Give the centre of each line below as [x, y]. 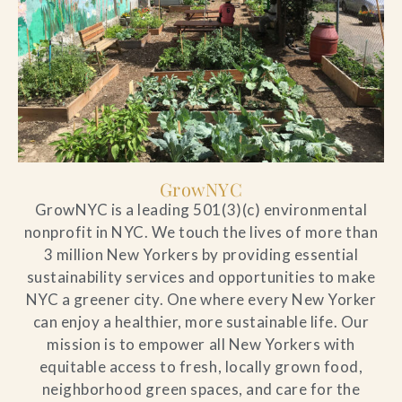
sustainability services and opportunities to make [201, 276]
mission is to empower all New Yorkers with [201, 344]
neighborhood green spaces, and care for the [201, 389]
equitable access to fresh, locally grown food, [201, 366]
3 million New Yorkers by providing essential [201, 254]
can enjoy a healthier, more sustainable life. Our [201, 321]
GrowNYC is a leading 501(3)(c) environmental [201, 209]
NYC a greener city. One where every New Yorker [201, 299]
